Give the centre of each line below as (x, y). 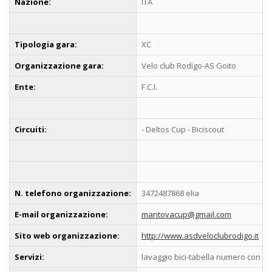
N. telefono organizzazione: (73, 193)
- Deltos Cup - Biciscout (183, 129)
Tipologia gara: (46, 44)
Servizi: (29, 257)
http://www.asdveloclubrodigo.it (200, 235)
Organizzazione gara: (59, 65)
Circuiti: (31, 129)
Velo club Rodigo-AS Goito (189, 65)
